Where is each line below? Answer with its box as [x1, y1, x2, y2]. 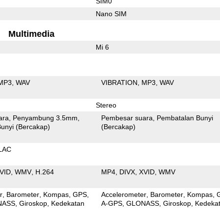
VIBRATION [101, 78, 138, 86]
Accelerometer [101, 190, 147, 198]
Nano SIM [95, 9, 127, 18]
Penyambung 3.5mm [13, 113, 78, 122]
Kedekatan [51, 199, 85, 207]
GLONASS [126, 199, 160, 207]
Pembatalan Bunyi [157, 113, 214, 122]
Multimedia [8, 28, 55, 39]
